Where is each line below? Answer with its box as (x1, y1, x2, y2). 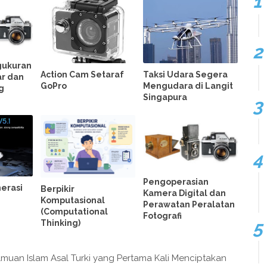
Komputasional (41, 195, 105, 206)
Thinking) (41, 218, 81, 228)
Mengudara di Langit (143, 80, 234, 91)
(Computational (41, 207, 108, 217)
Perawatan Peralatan (143, 200, 235, 210)
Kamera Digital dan (143, 188, 226, 198)
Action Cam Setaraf (41, 69, 125, 79)
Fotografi (143, 211, 182, 221)
